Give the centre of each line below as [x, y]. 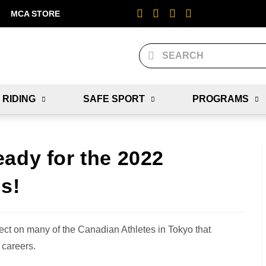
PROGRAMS [220, 99]
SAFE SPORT [114, 99]
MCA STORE [35, 14]
